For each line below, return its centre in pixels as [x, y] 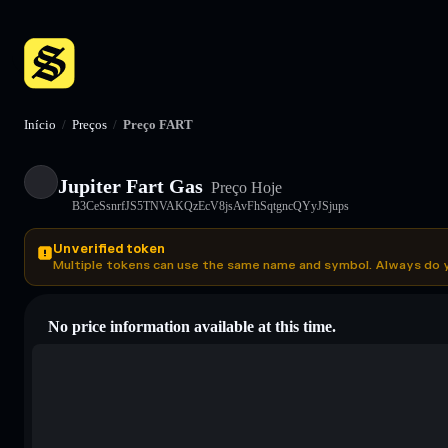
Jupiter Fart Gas [130, 185]
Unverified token [109, 248]
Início [40, 124]
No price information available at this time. [192, 326]
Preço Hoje [244, 187]
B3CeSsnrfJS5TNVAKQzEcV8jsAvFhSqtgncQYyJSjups [210, 205]
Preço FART [158, 124]
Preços [89, 124]
